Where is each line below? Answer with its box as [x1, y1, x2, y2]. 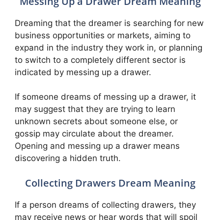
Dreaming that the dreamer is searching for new [15, 18, 204, 28]
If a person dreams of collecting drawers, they [15, 199, 196, 210]
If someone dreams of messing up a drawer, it [15, 92, 196, 102]
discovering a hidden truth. [15, 153, 121, 163]
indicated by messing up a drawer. [15, 67, 151, 77]
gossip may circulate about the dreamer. [15, 129, 174, 138]
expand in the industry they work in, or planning [15, 42, 202, 53]
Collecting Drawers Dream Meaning [25, 176, 195, 190]
